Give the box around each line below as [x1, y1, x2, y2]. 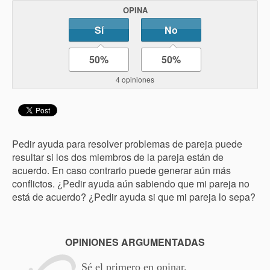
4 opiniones [116, 74, 154, 84]
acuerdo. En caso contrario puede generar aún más [12, 163, 231, 177]
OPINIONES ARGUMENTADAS [65, 235, 205, 249]
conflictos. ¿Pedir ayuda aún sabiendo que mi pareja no [12, 177, 250, 190]
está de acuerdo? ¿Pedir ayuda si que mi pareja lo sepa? [12, 190, 256, 204]
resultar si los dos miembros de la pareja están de [12, 150, 224, 164]
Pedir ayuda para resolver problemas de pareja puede [12, 137, 242, 151]
